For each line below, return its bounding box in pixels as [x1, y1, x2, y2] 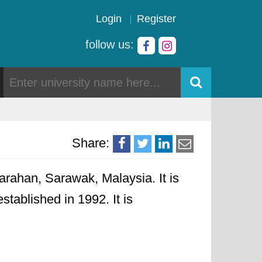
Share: [72, 136, 109, 150]
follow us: [85, 38, 137, 51]
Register [137, 13, 176, 25]
